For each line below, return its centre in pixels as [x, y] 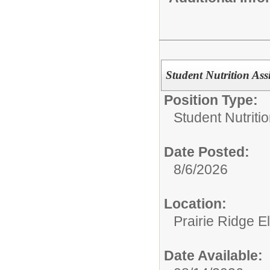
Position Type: [211, 100]
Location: [195, 204]
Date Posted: [207, 152]
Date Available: [213, 256]
